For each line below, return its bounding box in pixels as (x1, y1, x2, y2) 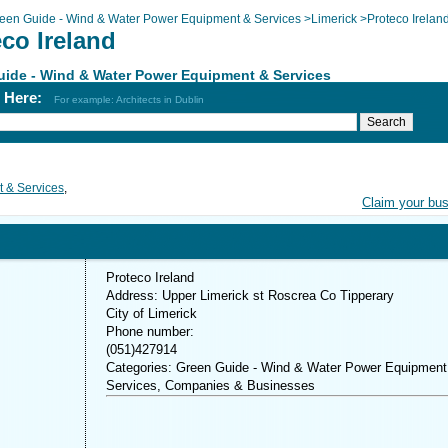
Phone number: (106, 324, 194, 339)
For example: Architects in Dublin (54, 94, 204, 105)
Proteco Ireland (106, 270, 194, 285)
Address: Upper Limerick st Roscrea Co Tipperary (106, 288, 394, 303)
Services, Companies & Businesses (106, 378, 315, 393)
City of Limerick (106, 306, 197, 321)
